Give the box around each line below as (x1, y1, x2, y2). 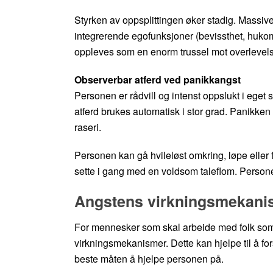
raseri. (74, 119, 101, 134)
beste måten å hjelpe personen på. (74, 251, 224, 266)
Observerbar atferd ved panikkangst (74, 72, 241, 87)
